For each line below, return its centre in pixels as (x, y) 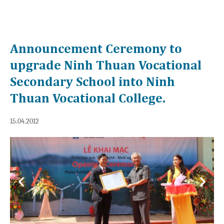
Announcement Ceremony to (96, 48)
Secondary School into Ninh (92, 81)
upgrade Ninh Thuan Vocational (106, 64)
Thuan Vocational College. (88, 97)
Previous (37, 180)
